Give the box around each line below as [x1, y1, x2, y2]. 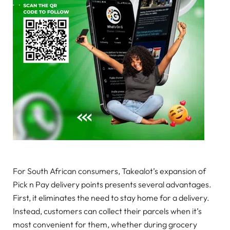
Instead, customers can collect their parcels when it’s [13, 205, 202, 216]
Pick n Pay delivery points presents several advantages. [13, 179, 212, 189]
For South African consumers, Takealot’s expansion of [13, 165, 206, 176]
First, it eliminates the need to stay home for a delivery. [13, 192, 209, 203]
